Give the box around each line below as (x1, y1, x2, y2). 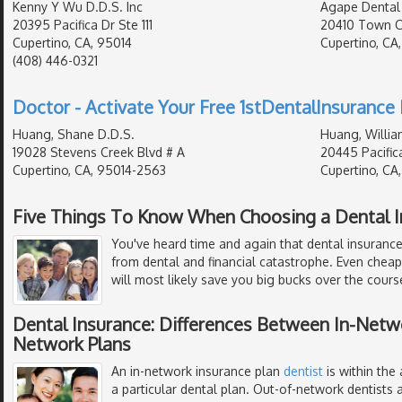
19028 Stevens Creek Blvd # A (13, 144, 185, 161)
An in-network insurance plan (111, 363, 284, 380)
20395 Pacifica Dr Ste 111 (13, 17, 153, 33)
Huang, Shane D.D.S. (13, 127, 135, 143)
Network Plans (13, 332, 131, 356)
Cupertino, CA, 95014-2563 (13, 162, 166, 179)
